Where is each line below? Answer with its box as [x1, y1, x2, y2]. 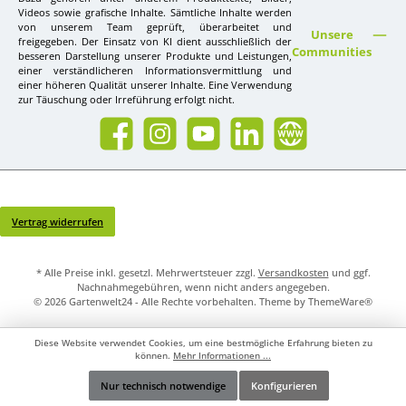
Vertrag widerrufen [12, 214, 103, 228]
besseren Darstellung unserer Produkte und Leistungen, [18, 49, 293, 63]
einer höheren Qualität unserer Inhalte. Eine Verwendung [18, 78, 293, 92]
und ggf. [328, 266, 371, 280]
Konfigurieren [251, 379, 318, 392]
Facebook [94, 131, 148, 149]
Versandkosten [257, 266, 329, 280]
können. [135, 349, 173, 362]
